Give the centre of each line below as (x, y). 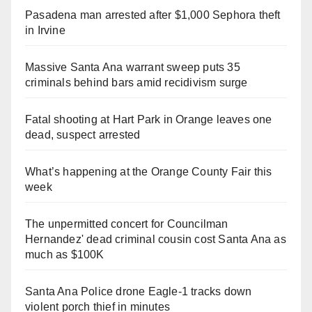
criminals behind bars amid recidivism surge (136, 82)
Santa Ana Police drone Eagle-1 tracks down (139, 291)
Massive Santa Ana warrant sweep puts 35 (133, 67)
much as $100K (65, 254)
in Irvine (45, 30)
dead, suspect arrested (83, 134)
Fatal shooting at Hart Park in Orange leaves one (149, 119)
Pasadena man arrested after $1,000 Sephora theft (153, 15)
